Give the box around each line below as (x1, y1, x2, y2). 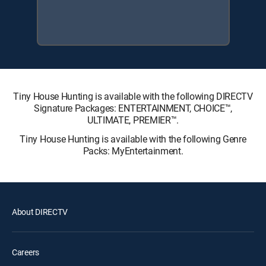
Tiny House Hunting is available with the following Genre (20, 132, 246, 145)
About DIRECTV (12, 205, 68, 217)
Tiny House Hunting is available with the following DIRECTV (13, 89, 253, 103)
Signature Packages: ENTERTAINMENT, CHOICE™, (33, 101, 233, 115)
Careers (12, 246, 40, 258)
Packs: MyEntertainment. (83, 144, 183, 157)
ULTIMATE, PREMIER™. (87, 113, 179, 126)
